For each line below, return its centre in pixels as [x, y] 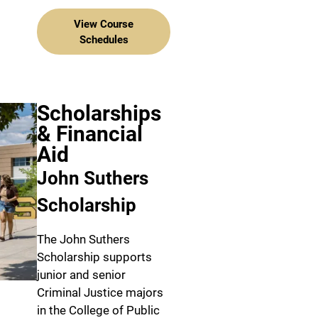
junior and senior [81, 275]
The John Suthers [83, 240]
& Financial [90, 134]
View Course [104, 24]
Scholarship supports [94, 257]
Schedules [104, 39]
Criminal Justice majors [100, 293]
